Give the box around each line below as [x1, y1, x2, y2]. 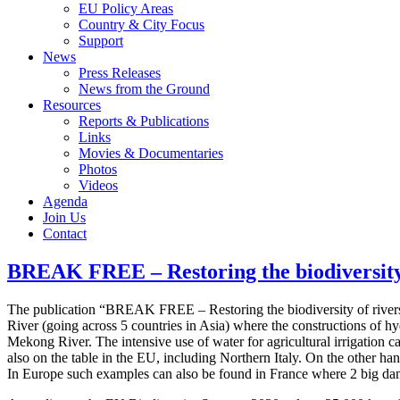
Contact [43, 226, 87, 241]
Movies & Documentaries [79, 146, 223, 161]
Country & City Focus [79, 17, 204, 32]
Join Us [43, 210, 86, 225]
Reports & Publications [79, 113, 209, 129]
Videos [79, 178, 118, 193]
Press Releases [79, 65, 161, 80]
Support [79, 33, 123, 48]
